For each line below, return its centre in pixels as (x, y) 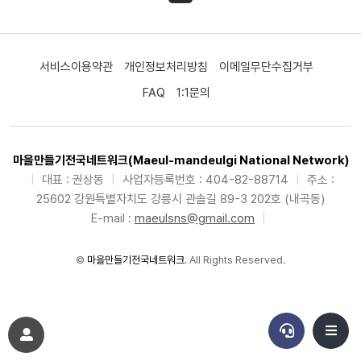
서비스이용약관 (76, 67)
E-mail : (113, 218)
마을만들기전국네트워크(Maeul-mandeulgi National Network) (180, 160)
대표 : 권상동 (73, 180)
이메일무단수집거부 (266, 67)
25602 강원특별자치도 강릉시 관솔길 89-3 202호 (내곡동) (180, 199)
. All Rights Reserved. (235, 260)
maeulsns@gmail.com (195, 218)
